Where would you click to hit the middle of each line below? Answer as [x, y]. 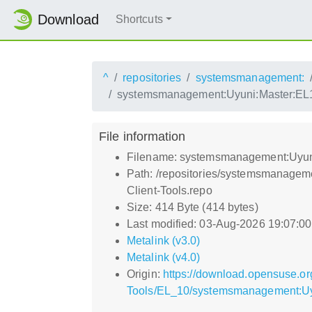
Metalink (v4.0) [164, 257]
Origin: [145, 274]
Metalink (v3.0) [164, 240]
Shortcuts [139, 19]
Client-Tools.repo [170, 190]
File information [142, 136]
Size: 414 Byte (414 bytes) [193, 207]
